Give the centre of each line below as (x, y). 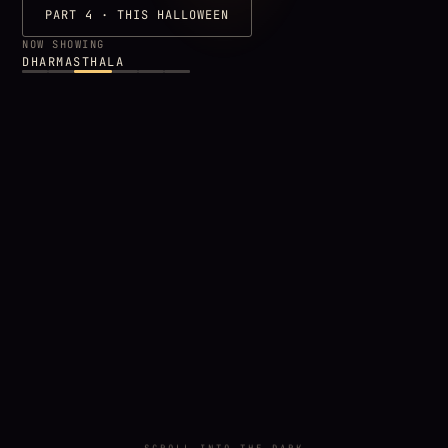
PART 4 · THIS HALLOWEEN (137, 15)
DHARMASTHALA (73, 62)
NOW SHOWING (63, 44)
